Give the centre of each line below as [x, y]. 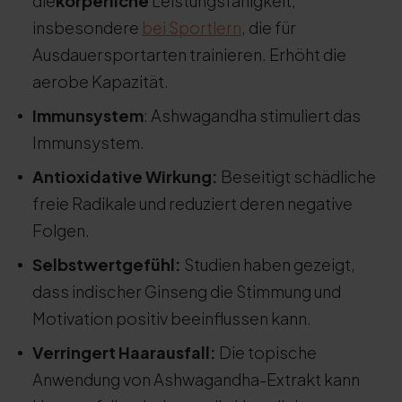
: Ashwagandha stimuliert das [252, 115]
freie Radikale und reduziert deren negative [192, 203]
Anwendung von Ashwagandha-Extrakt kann [196, 379]
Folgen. [61, 230]
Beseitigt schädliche [297, 176]
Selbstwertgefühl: [108, 264]
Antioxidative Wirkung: [125, 176]
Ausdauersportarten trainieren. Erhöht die [189, 54]
